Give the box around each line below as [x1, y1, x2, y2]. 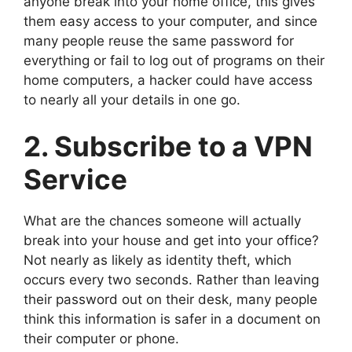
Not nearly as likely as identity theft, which [24, 252, 291, 269]
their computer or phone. [24, 331, 179, 347]
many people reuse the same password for [24, 32, 294, 49]
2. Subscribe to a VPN [24, 130, 313, 163]
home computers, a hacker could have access [24, 71, 313, 88]
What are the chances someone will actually [24, 213, 301, 229]
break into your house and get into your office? [24, 233, 319, 249]
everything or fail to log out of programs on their [24, 52, 324, 68]
